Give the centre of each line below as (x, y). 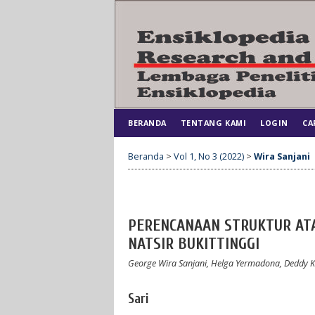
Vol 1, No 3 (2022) (209, 156)
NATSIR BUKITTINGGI (194, 244)
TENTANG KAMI (213, 123)
